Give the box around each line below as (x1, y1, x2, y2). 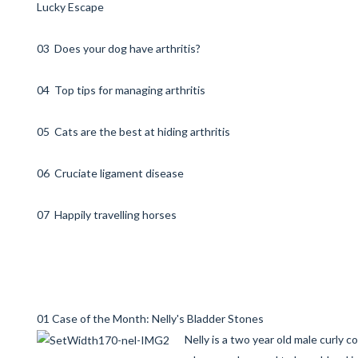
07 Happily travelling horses (37, 208, 177, 221)
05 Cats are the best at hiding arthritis (37, 125, 230, 138)
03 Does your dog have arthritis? (37, 42, 201, 55)
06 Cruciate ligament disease (37, 166, 184, 180)
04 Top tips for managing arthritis (37, 83, 205, 97)
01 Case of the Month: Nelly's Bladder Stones (37, 312, 264, 325)
